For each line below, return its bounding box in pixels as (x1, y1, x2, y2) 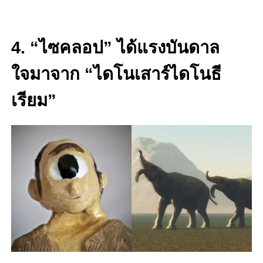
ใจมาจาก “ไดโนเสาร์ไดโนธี (11, 64, 221, 84)
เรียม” (11, 90, 56, 110)
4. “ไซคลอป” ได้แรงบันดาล (11, 38, 220, 58)
